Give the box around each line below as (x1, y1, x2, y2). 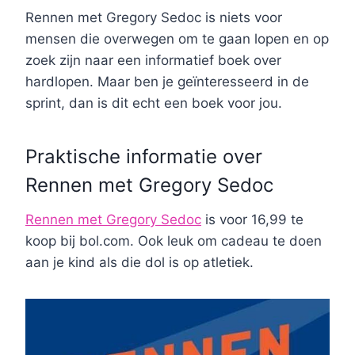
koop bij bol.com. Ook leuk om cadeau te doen (25, 233, 322, 250)
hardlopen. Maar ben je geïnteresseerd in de (25, 74, 309, 90)
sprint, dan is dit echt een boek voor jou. (25, 95, 282, 112)
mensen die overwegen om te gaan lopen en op (25, 31, 329, 48)
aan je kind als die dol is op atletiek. (25, 254, 254, 271)
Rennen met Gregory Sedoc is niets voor (25, 10, 282, 26)
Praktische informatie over (25, 145, 262, 169)
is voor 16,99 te (201, 212, 303, 228)
